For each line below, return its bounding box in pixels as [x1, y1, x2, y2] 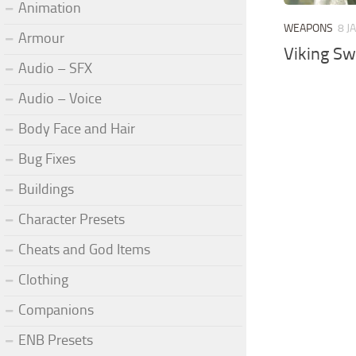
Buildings [18, 180, 74, 198]
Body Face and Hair [18, 119, 135, 137]
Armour [18, 29, 64, 47]
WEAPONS [284, 21, 334, 35]
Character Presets [18, 210, 125, 228]
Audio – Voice [18, 89, 102, 107]
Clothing [18, 270, 68, 288]
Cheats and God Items [18, 240, 150, 258]
